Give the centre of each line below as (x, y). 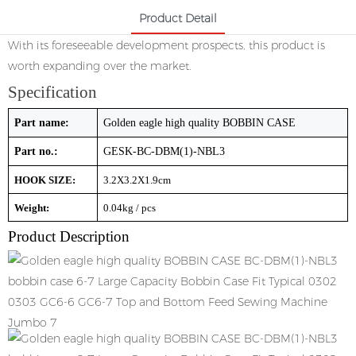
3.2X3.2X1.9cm (137, 180)
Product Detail (178, 18)
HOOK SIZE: (45, 180)
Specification (52, 92)
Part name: (42, 123)
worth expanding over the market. (100, 66)
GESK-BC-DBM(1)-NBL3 (164, 151)
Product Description (69, 236)
